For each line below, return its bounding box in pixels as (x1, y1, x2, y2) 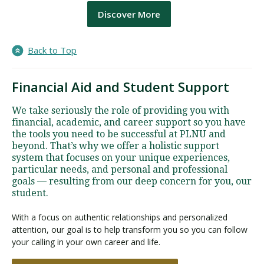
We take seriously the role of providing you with (12, 105, 229, 117)
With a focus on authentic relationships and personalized (12, 212, 227, 223)
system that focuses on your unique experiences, (12, 152, 230, 164)
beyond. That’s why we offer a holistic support (12, 140, 219, 152)
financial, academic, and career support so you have (12, 117, 246, 128)
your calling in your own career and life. (12, 236, 160, 248)
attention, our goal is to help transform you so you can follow (12, 224, 247, 236)
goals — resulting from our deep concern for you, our (12, 176, 252, 187)
